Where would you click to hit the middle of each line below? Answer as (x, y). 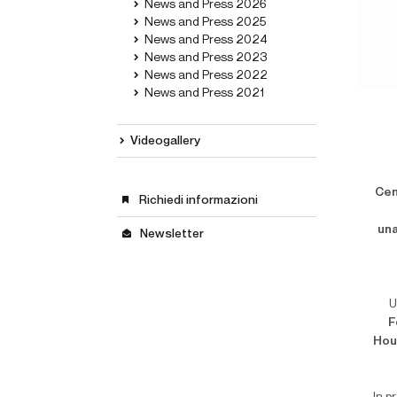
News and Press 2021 (204, 93)
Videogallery (165, 141)
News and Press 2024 (206, 40)
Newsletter (172, 234)
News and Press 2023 (206, 58)
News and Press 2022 (206, 75)
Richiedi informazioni (198, 200)
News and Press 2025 (205, 22)
